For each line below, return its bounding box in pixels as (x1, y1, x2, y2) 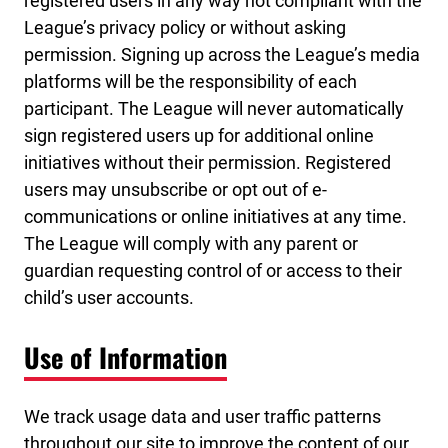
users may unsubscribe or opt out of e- (24, 179, 327, 201)
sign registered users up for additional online (24, 125, 374, 147)
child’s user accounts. (24, 287, 194, 309)
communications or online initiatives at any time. (24, 206, 407, 228)
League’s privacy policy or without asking (24, 17, 346, 39)
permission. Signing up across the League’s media (24, 44, 420, 66)
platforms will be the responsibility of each (24, 71, 357, 93)
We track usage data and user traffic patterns (24, 406, 381, 428)
